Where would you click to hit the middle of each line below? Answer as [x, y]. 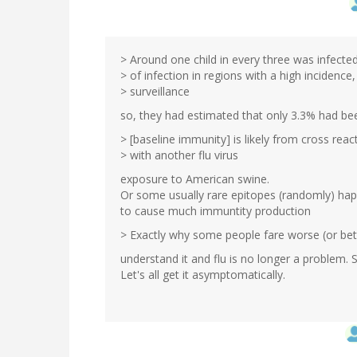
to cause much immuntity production [216, 211]
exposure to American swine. [195, 179]
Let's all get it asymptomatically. [203, 275]
